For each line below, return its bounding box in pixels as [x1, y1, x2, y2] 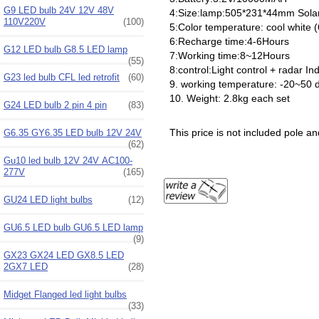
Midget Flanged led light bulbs [4, 288, 127, 300]
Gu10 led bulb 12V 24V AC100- [4, 155, 132, 166]
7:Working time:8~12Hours [169, 50, 290, 62]
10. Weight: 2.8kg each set [169, 93, 290, 105]
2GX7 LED [4, 261, 48, 272]
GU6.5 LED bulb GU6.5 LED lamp [4, 221, 143, 233]
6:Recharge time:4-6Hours [169, 36, 289, 48]
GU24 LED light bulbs [4, 194, 93, 205]
